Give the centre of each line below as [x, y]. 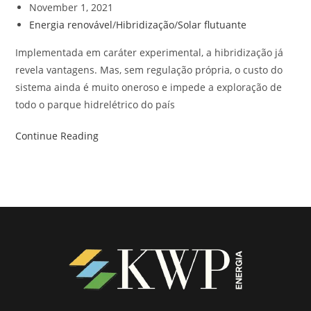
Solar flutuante [212, 24]
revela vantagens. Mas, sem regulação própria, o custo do [149, 69]
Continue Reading [57, 135]
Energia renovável [71, 24]
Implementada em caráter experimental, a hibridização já [150, 52]
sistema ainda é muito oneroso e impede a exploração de [149, 87]
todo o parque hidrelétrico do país [95, 104]
